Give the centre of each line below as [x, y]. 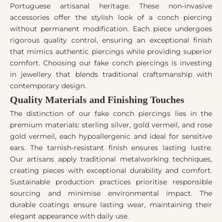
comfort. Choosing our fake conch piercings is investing [111, 63]
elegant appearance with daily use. [69, 216]
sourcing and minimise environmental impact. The [111, 194]
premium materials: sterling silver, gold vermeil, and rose [111, 125]
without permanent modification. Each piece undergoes [111, 29]
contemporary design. [48, 86]
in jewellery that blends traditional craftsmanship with [111, 75]
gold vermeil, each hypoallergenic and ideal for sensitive [111, 137]
